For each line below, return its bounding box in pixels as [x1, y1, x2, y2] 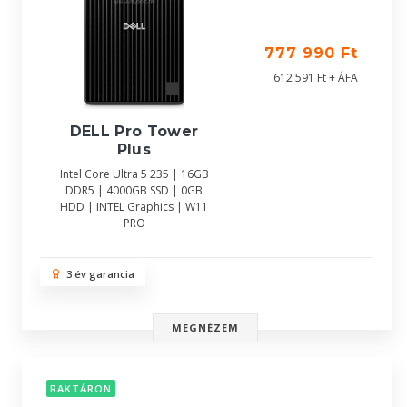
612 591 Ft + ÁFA [273, 70, 358, 85]
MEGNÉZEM [171, 321, 240, 334]
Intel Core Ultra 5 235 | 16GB [59, 166, 209, 183]
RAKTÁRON [50, 382, 112, 396]
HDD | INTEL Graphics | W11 [60, 199, 208, 215]
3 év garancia [61, 267, 134, 281]
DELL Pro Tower [69, 123, 199, 141]
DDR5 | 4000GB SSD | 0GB [65, 183, 203, 199]
